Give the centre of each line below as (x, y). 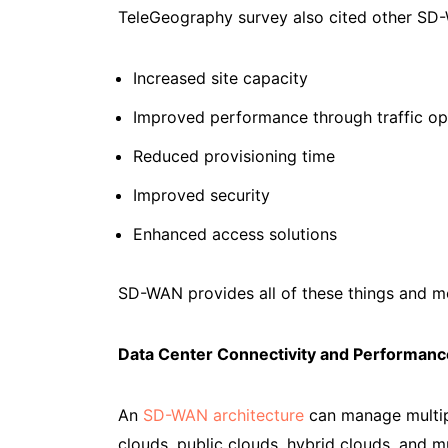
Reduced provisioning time (234, 155)
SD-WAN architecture (223, 414)
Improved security (201, 194)
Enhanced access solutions (235, 233)
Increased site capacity (220, 77)
